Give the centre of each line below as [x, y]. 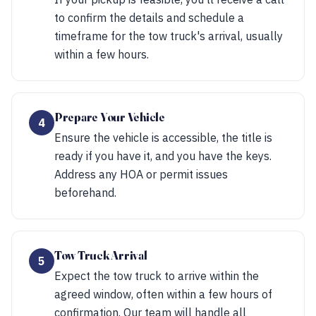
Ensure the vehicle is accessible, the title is [163, 138]
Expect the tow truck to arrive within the [157, 276]
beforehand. [85, 193]
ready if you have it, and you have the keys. [163, 156]
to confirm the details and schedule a [149, 18]
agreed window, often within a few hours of [163, 294]
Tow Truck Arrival [101, 255]
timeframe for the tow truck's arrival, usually [169, 36]
